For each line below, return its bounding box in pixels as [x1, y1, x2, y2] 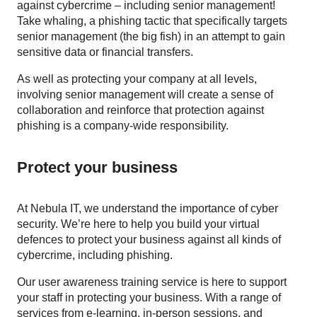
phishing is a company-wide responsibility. [17, 120, 229, 132]
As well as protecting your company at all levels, [17, 73, 257, 86]
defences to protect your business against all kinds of [17, 234, 281, 246]
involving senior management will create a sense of [17, 88, 273, 101]
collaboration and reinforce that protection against [17, 104, 264, 117]
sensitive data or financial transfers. [17, 46, 193, 59]
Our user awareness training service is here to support [17, 276, 287, 289]
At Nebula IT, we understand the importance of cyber [17, 202, 278, 215]
